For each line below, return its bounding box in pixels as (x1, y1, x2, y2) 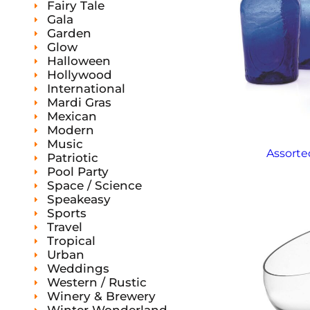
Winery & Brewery (47, 289, 156, 303)
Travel (47, 220, 82, 234)
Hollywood (47, 68, 112, 82)
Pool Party (47, 165, 109, 179)
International (47, 82, 125, 95)
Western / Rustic (47, 275, 147, 289)
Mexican (47, 109, 97, 123)
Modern (47, 123, 94, 137)
